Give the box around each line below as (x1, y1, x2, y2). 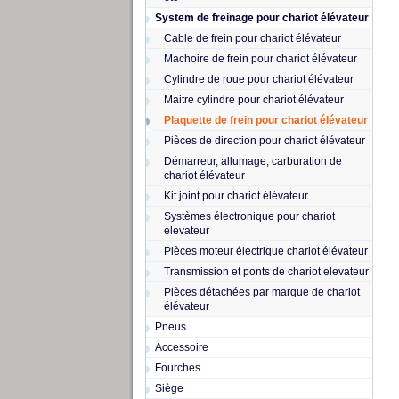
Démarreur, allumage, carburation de (163, 155, 342, 167)
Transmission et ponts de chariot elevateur (163, 265, 369, 278)
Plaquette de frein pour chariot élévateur (163, 114, 368, 126)
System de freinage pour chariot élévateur (154, 12, 369, 24)
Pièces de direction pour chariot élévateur (163, 134, 365, 147)
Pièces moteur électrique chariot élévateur (163, 245, 368, 257)
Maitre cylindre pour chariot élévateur (163, 94, 344, 106)
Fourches (154, 362, 200, 374)
